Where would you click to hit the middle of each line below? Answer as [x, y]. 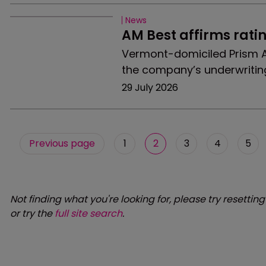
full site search [88, 213]
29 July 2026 [150, 88]
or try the [32, 213]
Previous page [62, 143]
